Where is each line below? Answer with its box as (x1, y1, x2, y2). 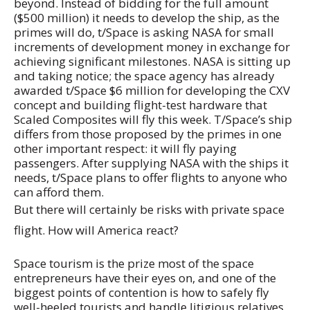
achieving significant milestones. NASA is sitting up (14, 53, 291, 70)
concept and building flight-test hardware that (14, 97, 267, 113)
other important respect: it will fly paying (14, 140, 237, 157)
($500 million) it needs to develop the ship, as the (14, 10, 280, 26)
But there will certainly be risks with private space (14, 201, 284, 218)
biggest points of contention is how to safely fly (14, 284, 269, 300)
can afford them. (14, 184, 104, 201)
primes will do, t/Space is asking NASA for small (14, 24, 274, 41)
